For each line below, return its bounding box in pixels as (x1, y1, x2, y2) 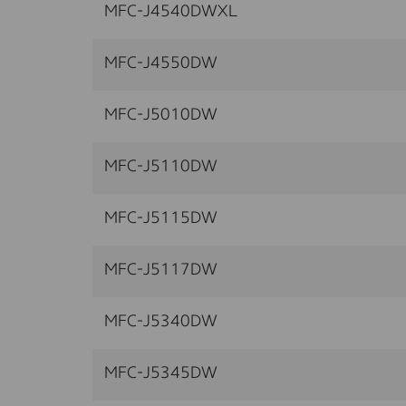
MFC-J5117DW (104, 261, 217, 278)
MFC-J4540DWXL (104, 3, 237, 20)
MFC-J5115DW (104, 209, 217, 227)
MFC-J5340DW (104, 313, 217, 330)
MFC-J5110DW (104, 158, 217, 175)
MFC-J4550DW (104, 54, 217, 72)
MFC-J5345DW (104, 364, 217, 382)
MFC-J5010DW (104, 106, 217, 123)
